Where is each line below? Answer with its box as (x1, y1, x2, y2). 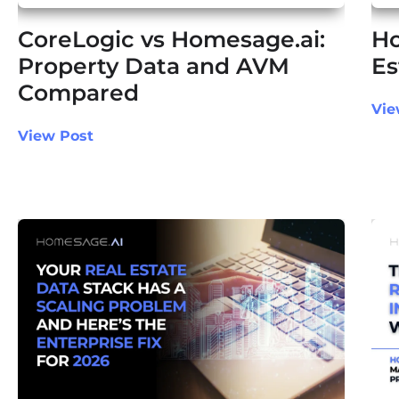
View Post (18, 127, 94, 145)
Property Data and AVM (18, 53, 289, 80)
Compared (18, 79, 139, 107)
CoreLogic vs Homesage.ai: (18, 26, 325, 53)
